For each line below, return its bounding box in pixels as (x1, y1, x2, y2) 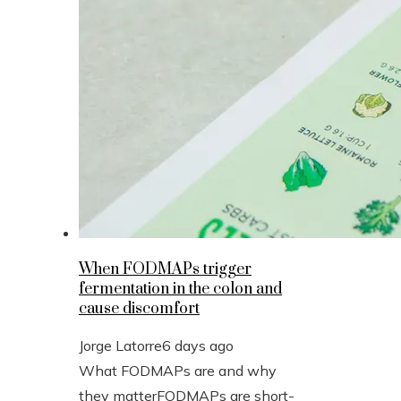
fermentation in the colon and (79, 278, 282, 299)
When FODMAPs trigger (79, 259, 252, 279)
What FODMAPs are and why (79, 361, 277, 380)
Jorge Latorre (79, 336, 162, 354)
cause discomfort (79, 298, 200, 319)
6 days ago (162, 336, 234, 354)
